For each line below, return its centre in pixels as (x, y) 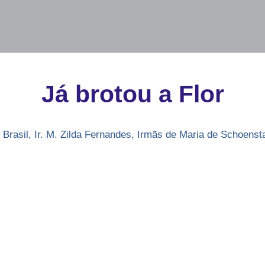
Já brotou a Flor (132, 94)
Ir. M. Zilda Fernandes (83, 135)
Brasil (16, 135)
